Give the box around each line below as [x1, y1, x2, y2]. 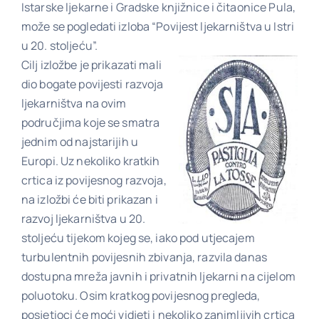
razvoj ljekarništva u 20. [21, 210, 146, 226]
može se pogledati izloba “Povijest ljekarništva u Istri [21, 18, 295, 34]
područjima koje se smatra [21, 114, 160, 130]
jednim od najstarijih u [21, 133, 138, 150]
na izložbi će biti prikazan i [21, 191, 158, 207]
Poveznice [127, 40, 192, 58]
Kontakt [135, 92, 184, 110]
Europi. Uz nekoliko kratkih [21, 152, 160, 169]
